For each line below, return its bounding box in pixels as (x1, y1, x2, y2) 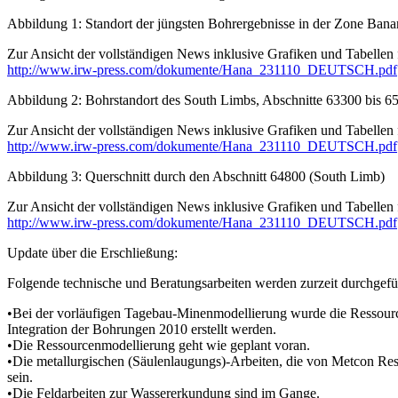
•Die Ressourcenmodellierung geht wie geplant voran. (7, 337, 310, 353)
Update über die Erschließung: (7, 244, 178, 260)
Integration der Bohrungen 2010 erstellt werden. (7, 321, 276, 337)
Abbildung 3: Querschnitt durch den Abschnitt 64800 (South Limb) (7, 168, 385, 184)
